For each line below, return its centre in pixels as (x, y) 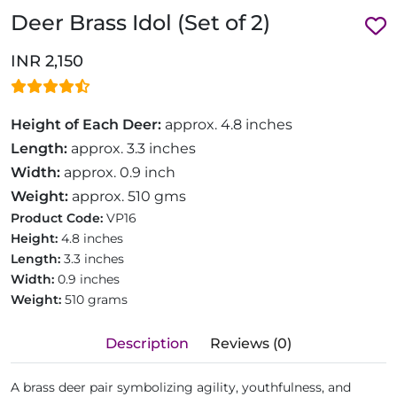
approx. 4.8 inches (227, 125)
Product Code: (58, 218)
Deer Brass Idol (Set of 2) (140, 23)
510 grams (96, 300)
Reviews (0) (251, 343)
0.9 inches (89, 279)
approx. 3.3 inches (132, 148)
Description (147, 343)
